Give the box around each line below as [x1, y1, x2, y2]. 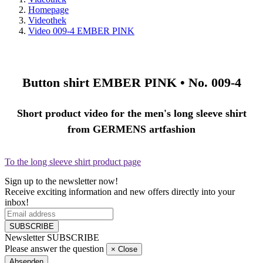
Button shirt [22, 75, 93, 90]
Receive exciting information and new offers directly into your [5, 186, 235, 197]
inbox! [5, 197, 29, 207]
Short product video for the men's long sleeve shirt [16, 107, 247, 119]
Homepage [28, 5, 69, 15]
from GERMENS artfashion [68, 123, 195, 135]
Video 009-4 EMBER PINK [28, 26, 134, 36]
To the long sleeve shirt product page [5, 156, 141, 167]
